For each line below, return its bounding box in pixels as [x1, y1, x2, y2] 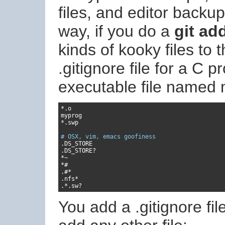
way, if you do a [58, 22, 174, 41]
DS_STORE [64, 147, 92, 155]
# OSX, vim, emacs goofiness [61, 133, 156, 141]
